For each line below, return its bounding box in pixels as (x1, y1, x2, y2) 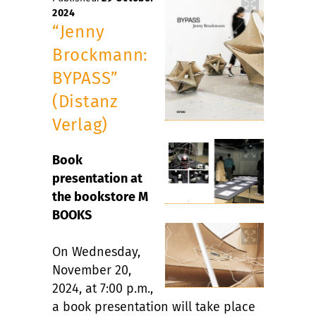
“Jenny (52, 21, 105, 42)
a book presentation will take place (52, 298, 255, 315)
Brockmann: (52, 44, 148, 65)
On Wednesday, (52, 243, 140, 260)
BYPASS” (52, 68, 119, 88)
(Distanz (52, 91, 118, 111)
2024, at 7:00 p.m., (52, 280, 153, 296)
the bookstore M (52, 188, 148, 205)
